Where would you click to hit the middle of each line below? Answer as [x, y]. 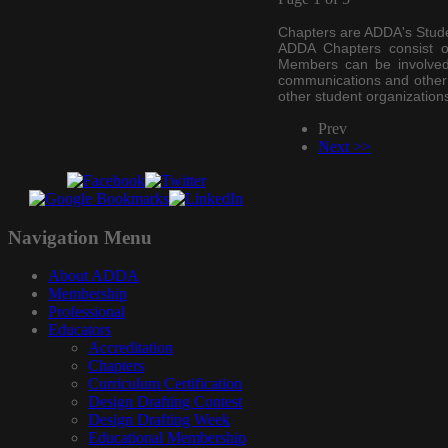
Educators [79, 330]
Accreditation [130, 348]
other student [322, 95]
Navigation [53, 237]
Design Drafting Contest [165, 402]
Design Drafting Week [159, 420]
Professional [86, 312]
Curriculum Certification [165, 384]
